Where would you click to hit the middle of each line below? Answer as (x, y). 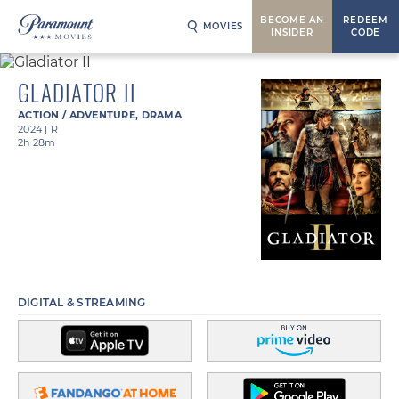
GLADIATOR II (77, 92)
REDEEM (366, 20)
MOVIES (223, 26)
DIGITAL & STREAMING (82, 302)
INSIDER (292, 33)
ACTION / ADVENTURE (77, 115)
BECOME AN (292, 20)
